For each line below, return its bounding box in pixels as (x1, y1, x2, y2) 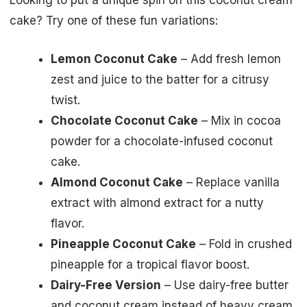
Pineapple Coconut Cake (51, 236, 196, 251)
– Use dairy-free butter (161, 278, 288, 292)
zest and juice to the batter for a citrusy (51, 72, 269, 86)
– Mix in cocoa (198, 113, 281, 127)
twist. (51, 93, 80, 107)
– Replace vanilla (183, 175, 280, 189)
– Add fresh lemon (177, 51, 281, 66)
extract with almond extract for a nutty (51, 195, 264, 210)
